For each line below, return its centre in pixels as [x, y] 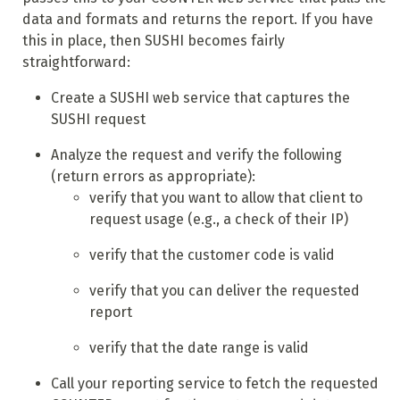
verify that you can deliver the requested [225, 291]
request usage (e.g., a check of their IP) [219, 220]
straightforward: [76, 62]
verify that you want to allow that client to [226, 198]
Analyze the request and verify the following [196, 155]
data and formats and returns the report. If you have [197, 20]
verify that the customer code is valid [212, 255]
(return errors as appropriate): [153, 177]
